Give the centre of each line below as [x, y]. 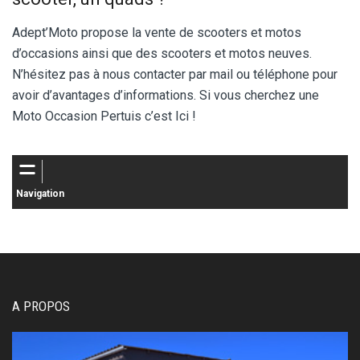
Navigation [40, 193]
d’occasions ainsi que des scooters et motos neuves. [162, 53]
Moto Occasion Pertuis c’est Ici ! [104, 116]
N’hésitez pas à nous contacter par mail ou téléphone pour [175, 74]
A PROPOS [41, 306]
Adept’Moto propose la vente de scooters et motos [157, 32]
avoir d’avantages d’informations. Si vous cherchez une [166, 95]
